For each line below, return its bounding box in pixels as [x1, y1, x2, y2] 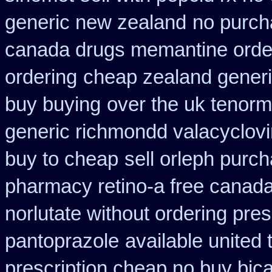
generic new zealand [5, 12, 186, 33]
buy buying [5, 93, 101, 115]
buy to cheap [5, 148, 118, 170]
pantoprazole [5, 230, 119, 252]
